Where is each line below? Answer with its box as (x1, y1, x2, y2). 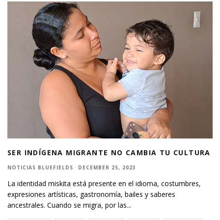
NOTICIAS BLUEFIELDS (7, 164, 73, 171)
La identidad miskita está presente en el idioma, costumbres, (7, 178, 201, 188)
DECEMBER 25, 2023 (78, 164, 136, 171)
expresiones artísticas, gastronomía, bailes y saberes (7, 189, 175, 199)
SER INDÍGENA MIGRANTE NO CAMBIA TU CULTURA (7, 147, 211, 157)
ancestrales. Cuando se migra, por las (7, 200, 127, 210)
